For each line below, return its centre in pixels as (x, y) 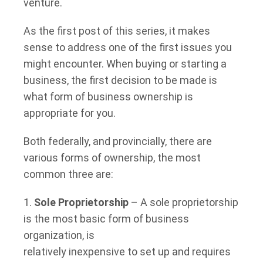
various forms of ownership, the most (112, 157)
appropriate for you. (70, 113)
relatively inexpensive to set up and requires (127, 251)
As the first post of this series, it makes (117, 31)
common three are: (68, 174)
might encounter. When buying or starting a (125, 63)
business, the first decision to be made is (120, 80)
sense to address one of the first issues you (128, 47)
